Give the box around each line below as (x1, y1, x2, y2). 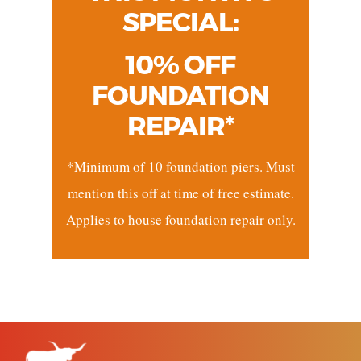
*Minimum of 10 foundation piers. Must (66, 156, 295, 176)
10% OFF (126, 48, 235, 81)
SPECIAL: (122, 5, 239, 38)
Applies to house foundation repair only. (65, 210, 296, 229)
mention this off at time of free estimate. (67, 183, 294, 202)
